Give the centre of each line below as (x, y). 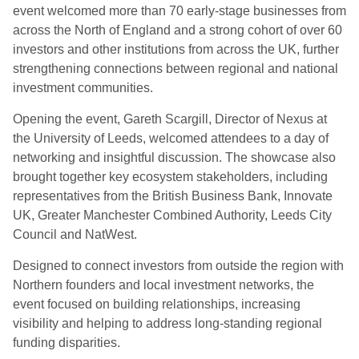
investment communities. (85, 88)
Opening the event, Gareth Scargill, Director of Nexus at (170, 119)
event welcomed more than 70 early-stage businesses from (179, 11)
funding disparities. (67, 343)
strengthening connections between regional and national (175, 69)
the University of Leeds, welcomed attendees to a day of (171, 138)
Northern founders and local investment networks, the (163, 285)
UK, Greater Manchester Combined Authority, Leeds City (172, 215)
